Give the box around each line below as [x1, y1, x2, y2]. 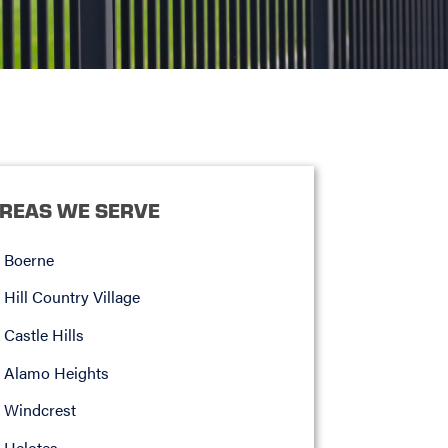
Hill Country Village [3, 285, 140, 309]
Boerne [3, 247, 54, 271]
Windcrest [3, 398, 76, 422]
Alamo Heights [3, 360, 109, 384]
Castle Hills [3, 322, 84, 346]
